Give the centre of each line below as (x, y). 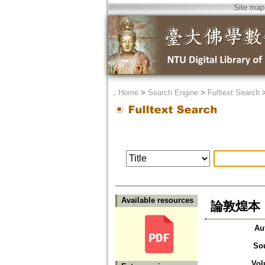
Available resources (157, 201)
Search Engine (173, 93)
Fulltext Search (233, 93)
